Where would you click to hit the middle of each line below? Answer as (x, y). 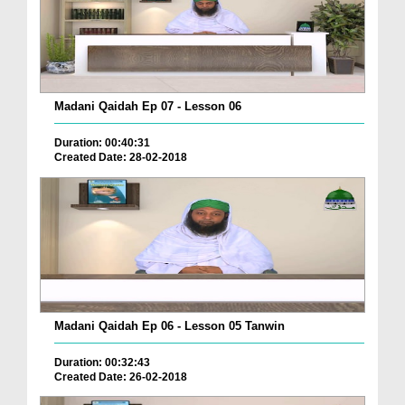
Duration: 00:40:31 (102, 143)
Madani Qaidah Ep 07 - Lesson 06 (148, 107)
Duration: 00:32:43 (102, 362)
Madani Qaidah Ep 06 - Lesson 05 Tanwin (170, 325)
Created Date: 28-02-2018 (121, 158)
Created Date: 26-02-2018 (121, 377)
